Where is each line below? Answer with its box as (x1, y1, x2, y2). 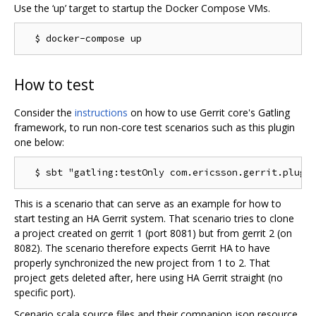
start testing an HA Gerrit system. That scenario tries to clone (14, 212, 294, 226)
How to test (14, 75, 95, 95)
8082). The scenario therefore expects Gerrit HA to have (14, 241, 270, 255)
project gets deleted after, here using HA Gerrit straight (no (14, 271, 283, 285)
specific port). (14, 286, 75, 300)
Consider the (14, 106, 75, 120)
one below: (14, 135, 64, 150)
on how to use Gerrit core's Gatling (128, 106, 290, 120)
